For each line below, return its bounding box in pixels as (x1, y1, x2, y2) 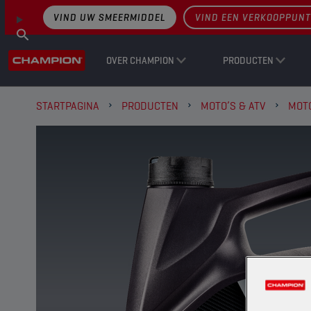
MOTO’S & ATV (201, 99, 266, 113)
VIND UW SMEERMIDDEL (53, 11, 166, 24)
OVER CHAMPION (106, 54, 174, 67)
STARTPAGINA (36, 99, 99, 113)
